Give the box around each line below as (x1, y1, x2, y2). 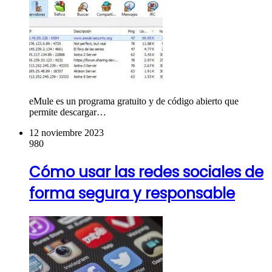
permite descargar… (29, 106, 106, 117)
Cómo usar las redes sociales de (29, 161, 263, 182)
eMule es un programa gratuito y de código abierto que (29, 95, 239, 106)
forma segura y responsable (29, 183, 235, 203)
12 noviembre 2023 (29, 127, 104, 138)
